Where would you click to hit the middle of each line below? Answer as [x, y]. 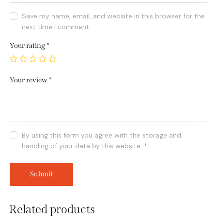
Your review [29, 80]
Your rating [28, 45]
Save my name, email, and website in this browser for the [114, 16]
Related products [52, 209]
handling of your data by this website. [83, 146]
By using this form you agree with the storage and [102, 135]
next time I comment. [56, 26]
